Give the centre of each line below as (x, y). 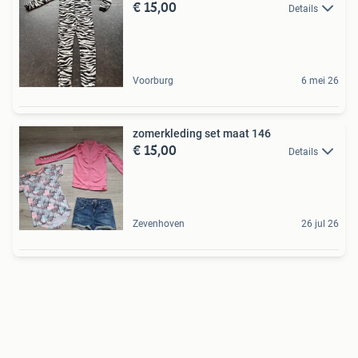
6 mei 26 (320, 81)
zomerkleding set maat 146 (202, 133)
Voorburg (153, 81)
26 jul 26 (320, 224)
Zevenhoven (159, 224)
